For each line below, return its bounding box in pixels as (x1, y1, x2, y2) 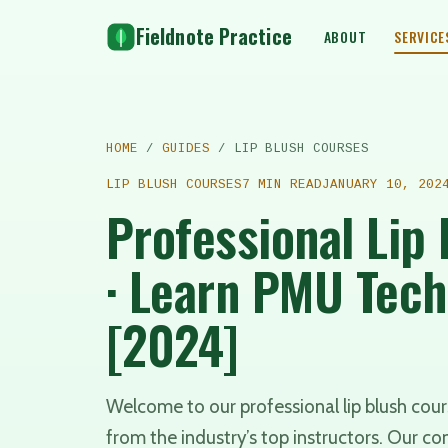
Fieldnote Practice (136, 22, 292, 51)
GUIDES (161, 142, 210, 156)
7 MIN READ (241, 178, 322, 192)
